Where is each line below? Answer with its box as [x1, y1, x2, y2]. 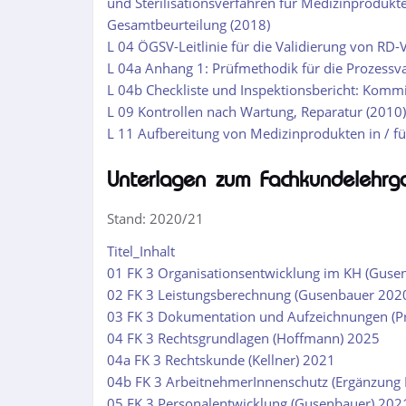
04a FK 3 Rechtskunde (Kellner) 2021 [107, 351, 335, 369]
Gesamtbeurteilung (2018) [107, 15, 270, 34]
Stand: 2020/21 [107, 209, 204, 227]
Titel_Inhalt [107, 242, 175, 260]
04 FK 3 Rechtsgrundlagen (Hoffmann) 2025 [107, 329, 380, 347]
